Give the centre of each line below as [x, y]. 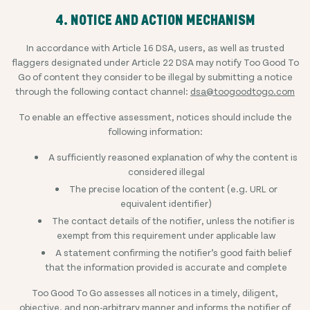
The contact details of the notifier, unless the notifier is [173, 220]
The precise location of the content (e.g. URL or [173, 189]
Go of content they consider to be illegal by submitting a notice [155, 76]
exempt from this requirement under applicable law [166, 235]
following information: [155, 131]
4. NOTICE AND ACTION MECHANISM [155, 20]
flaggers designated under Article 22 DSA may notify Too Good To [155, 62]
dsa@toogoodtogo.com [243, 91]
